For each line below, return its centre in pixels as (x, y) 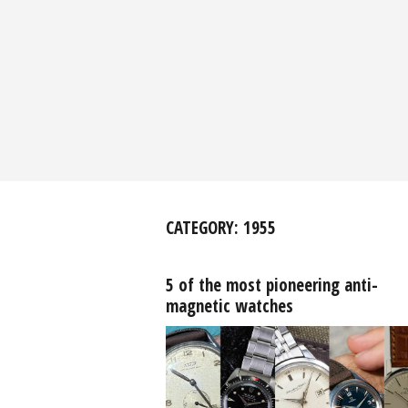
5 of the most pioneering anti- (271, 285)
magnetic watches (229, 306)
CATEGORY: (204, 228)
